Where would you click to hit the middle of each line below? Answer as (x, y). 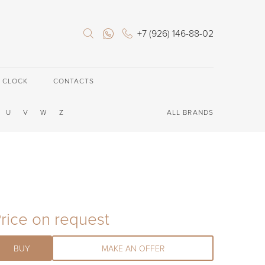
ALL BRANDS (190, 113)
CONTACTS (74, 81)
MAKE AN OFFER (133, 249)
